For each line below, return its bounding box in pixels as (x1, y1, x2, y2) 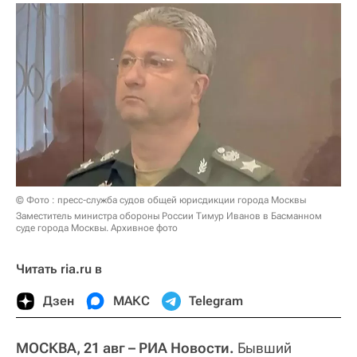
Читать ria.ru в (16, 261, 102, 277)
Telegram (189, 292, 243, 308)
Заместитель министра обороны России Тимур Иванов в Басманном (16, 210, 322, 222)
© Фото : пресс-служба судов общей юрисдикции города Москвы (16, 194, 306, 206)
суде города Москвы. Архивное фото (16, 222, 178, 233)
